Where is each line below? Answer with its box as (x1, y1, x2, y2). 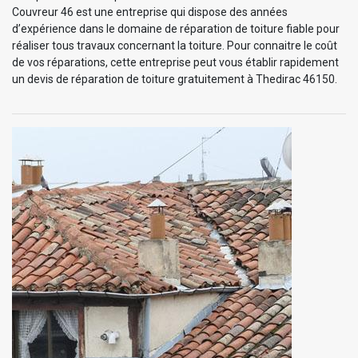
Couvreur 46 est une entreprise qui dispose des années (12, 5, 288, 18)
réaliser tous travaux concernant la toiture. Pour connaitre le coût (12, 38, 337, 52)
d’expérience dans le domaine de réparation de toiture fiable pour (12, 22, 340, 35)
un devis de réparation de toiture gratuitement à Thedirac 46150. (12, 72, 337, 86)
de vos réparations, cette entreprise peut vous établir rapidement (12, 55, 339, 69)
